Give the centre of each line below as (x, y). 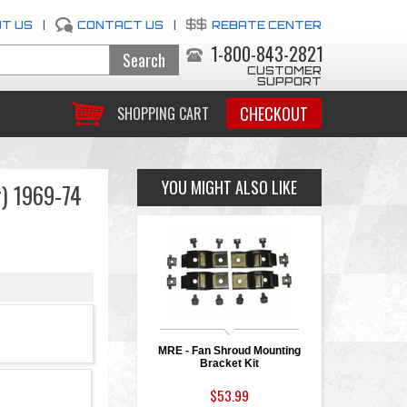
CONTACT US (120, 25)
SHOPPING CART (163, 114)
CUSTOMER (284, 70)
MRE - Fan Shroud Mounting (229, 351)
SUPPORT (289, 81)
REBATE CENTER (266, 25)
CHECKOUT (273, 114)
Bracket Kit (229, 363)
